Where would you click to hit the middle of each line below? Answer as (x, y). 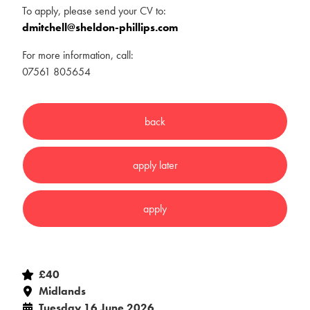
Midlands (62, 291)
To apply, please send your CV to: (94, 11)
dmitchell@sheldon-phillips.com (100, 27)
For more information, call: (78, 55)
